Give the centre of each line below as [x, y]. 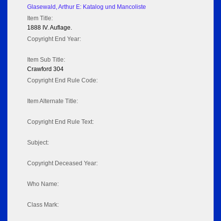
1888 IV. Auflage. [50, 28]
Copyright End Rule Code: [62, 81]
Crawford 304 [45, 69]
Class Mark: [43, 205]
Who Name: [43, 184]
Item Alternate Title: [53, 101]
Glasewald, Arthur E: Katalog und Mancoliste [87, 7]
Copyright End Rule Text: [60, 122]
